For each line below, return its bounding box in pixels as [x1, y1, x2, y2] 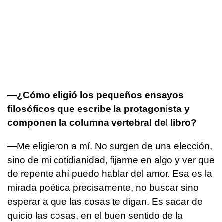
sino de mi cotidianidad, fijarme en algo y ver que [7, 154, 215, 165]
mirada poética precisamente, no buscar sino [7, 182, 199, 193]
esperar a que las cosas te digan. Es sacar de [7, 196, 203, 207]
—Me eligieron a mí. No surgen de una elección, [7, 140, 212, 151]
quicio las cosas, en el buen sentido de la [7, 210, 183, 221]
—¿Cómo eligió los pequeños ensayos [7, 89, 184, 100]
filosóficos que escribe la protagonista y [7, 103, 190, 114]
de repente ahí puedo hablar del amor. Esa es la [7, 168, 212, 179]
